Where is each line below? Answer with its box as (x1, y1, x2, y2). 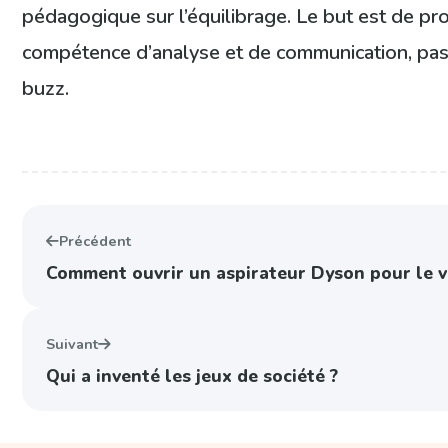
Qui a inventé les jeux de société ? (46, 363, 339, 388)
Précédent (59, 230, 132, 251)
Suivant (46, 333, 99, 354)
